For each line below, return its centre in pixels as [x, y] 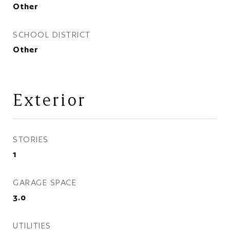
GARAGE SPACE [45, 183]
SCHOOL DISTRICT [52, 35]
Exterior [50, 99]
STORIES [31, 139]
